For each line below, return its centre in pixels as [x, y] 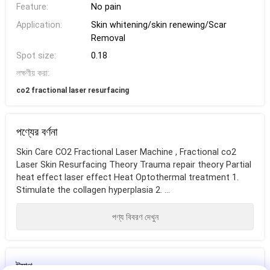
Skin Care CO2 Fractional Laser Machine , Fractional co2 [126, 152]
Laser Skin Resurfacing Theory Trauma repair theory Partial [133, 165]
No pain [106, 7]
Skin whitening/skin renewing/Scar [159, 25]
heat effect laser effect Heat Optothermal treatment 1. [127, 178]
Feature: [32, 7]
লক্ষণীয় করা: [33, 74]
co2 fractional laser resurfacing [72, 90]
